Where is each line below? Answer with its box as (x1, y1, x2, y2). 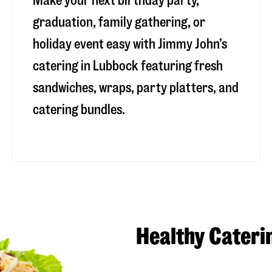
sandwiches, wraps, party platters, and (32, 80, 239, 95)
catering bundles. (32, 102, 125, 117)
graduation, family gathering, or (32, 15, 205, 29)
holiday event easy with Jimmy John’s (32, 36, 227, 51)
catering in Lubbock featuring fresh (32, 58, 223, 73)
